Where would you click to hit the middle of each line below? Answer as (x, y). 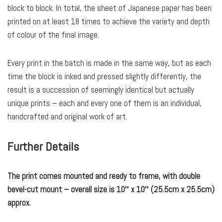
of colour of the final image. (53, 35)
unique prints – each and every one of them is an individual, (105, 103)
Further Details (43, 147)
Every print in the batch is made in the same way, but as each (109, 63)
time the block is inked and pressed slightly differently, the (104, 77)
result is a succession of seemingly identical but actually (101, 90)
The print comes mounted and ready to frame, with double (104, 176)
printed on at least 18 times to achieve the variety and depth (109, 22)
